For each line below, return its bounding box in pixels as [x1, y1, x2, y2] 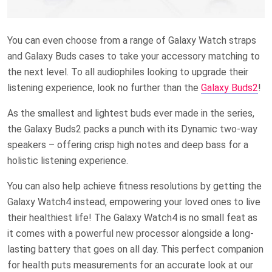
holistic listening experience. [7, 155, 128, 167]
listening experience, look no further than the [7, 82, 201, 94]
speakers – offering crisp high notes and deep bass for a [7, 139, 248, 151]
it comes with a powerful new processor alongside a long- [7, 228, 254, 240]
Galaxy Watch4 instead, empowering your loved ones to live [7, 196, 260, 208]
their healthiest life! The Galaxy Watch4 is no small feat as [7, 212, 257, 224]
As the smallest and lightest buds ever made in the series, [7, 107, 254, 120]
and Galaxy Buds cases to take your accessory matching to [7, 50, 260, 63]
